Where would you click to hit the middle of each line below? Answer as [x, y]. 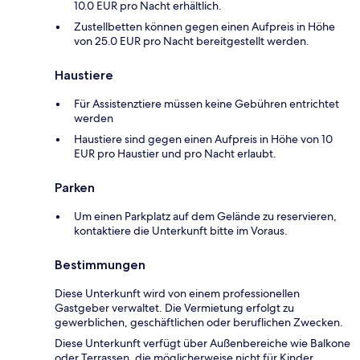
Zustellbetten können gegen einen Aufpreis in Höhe [205, 27]
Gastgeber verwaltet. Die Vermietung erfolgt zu [174, 308]
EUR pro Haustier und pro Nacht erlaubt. [175, 154]
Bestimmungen [100, 265]
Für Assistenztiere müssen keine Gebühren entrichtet [207, 104]
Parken [75, 188]
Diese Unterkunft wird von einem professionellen [177, 294]
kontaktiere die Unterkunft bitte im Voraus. [181, 231]
